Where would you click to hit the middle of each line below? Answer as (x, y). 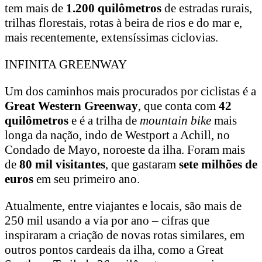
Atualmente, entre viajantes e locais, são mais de (123, 206)
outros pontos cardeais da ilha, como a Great (114, 250)
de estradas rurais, (207, 8)
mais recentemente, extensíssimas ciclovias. (111, 38)
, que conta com (177, 106)
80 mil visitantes (62, 165)
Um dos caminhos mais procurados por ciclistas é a (130, 92)
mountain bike (175, 121)
